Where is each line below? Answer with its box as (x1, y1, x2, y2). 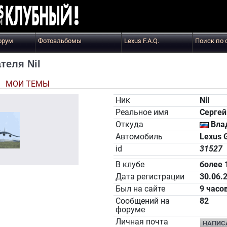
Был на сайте (115, 184, 165, 194)
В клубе (115, 160, 144, 169)
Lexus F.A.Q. (124, 37, 159, 45)
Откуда (115, 120, 143, 129)
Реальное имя (115, 108, 169, 117)
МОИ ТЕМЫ (5, 80, 50, 89)
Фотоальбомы (38, 37, 82, 45)
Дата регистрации (115, 172, 184, 181)
